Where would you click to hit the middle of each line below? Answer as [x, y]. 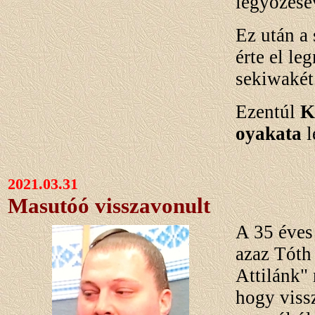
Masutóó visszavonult [109, 206]
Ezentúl [268, 112]
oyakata [269, 134]
